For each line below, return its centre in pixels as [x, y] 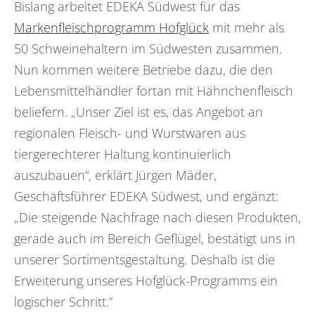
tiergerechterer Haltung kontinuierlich [123, 154]
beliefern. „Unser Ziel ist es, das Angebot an [139, 111]
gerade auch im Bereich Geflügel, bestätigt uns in [155, 238]
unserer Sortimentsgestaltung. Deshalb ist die [144, 259]
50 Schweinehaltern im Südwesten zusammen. [148, 48]
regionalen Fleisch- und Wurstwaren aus [130, 133]
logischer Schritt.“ [63, 301]
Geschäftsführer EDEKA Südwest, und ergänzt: [146, 196]
